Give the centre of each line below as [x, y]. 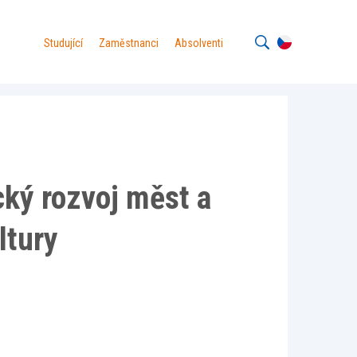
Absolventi [199, 43]
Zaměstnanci [129, 43]
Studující [63, 43]
